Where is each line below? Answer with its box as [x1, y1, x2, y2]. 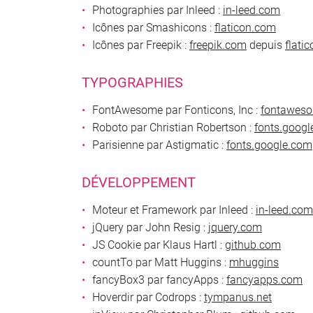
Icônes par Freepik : [92, 38, 189, 52]
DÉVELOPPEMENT [82, 175, 196, 191]
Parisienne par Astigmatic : [92, 138, 226, 152]
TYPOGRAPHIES [82, 75, 183, 91]
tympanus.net [204, 291, 272, 304]
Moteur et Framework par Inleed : [92, 203, 256, 217]
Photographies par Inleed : [92, 3, 223, 17]
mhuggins [229, 256, 279, 269]
